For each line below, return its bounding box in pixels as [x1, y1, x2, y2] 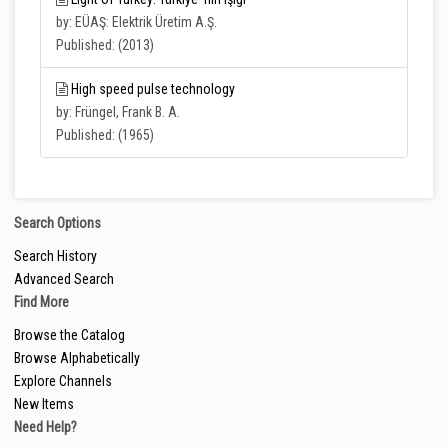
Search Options [14, 215, 101, 231]
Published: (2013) [56, 37, 154, 53]
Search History [14, 248, 97, 264]
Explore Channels [14, 373, 112, 389]
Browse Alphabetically [14, 350, 140, 366]
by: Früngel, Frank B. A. [56, 104, 180, 120]
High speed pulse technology [71, 81, 235, 97]
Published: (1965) [56, 127, 154, 143]
